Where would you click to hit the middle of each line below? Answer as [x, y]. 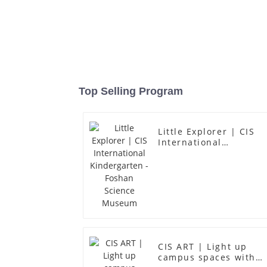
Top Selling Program [131, 91]
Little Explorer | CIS [207, 131]
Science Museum [198, 163]
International [190, 142]
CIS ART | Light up [203, 246]
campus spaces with [207, 257]
